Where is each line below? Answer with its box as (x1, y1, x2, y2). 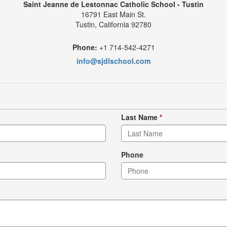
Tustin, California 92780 (75, 19, 152, 29)
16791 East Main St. (81, 9, 146, 19)
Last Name (121, 111, 160, 122)
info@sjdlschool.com (77, 56, 150, 66)
